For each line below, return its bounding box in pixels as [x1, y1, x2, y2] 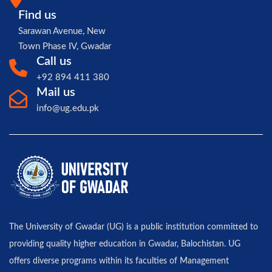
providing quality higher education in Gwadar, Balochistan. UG [9, 240, 240, 249]
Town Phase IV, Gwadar [18, 41, 111, 51]
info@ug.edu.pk [36, 103, 99, 113]
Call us [36, 55, 72, 67]
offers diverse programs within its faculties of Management [9, 257, 229, 266]
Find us [18, 8, 56, 21]
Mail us [36, 86, 75, 98]
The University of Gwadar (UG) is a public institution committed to [9, 223, 258, 232]
